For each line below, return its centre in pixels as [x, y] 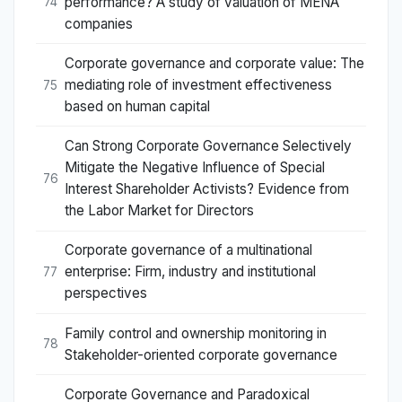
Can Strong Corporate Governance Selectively [208, 146]
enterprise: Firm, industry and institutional [190, 272]
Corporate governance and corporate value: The [214, 64]
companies [99, 23]
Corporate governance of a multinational [188, 250]
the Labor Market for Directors [159, 211]
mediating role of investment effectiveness [198, 85]
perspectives [106, 293]
